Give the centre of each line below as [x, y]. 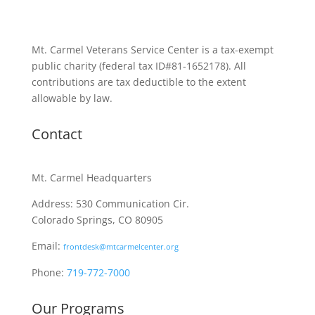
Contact [57, 134]
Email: [47, 246]
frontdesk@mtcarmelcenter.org [121, 246]
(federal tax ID [132, 66]
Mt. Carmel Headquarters [91, 178]
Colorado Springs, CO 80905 [97, 220]
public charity [65, 66]
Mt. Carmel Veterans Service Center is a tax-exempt [152, 50]
